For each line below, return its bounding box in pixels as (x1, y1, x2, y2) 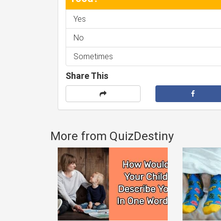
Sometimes (74, 52, 113, 62)
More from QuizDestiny (50, 129, 174, 144)
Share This (66, 71, 109, 81)
